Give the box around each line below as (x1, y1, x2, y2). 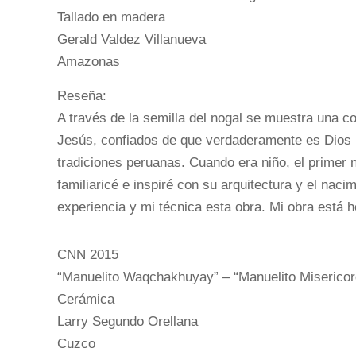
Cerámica (57, 291, 114, 307)
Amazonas (57, 53, 120, 69)
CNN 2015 (57, 246, 118, 262)
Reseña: (57, 87, 106, 103)
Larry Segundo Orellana (57, 313, 198, 329)
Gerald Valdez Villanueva (57, 31, 206, 47)
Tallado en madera (57, 9, 165, 25)
